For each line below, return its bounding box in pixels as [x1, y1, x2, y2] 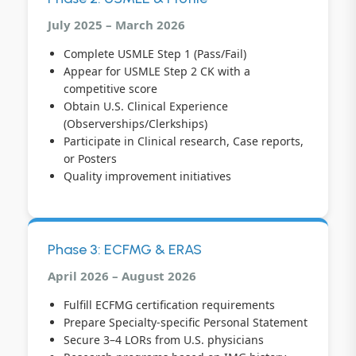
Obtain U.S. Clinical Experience [64, 98, 228, 114]
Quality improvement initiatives [64, 168, 231, 184]
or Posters [64, 150, 117, 166]
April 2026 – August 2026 [48, 267, 196, 284]
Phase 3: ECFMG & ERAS [48, 240, 202, 258]
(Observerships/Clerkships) [64, 115, 207, 131]
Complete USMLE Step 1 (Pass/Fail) [64, 45, 246, 61]
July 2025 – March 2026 [48, 16, 185, 33]
